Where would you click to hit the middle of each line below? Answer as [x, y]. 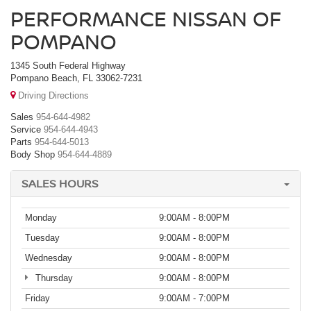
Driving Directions [52, 95]
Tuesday [42, 237]
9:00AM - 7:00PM [194, 298]
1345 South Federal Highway [68, 66]
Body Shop [33, 154]
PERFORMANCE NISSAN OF [146, 19]
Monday [41, 217]
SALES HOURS [60, 183]
